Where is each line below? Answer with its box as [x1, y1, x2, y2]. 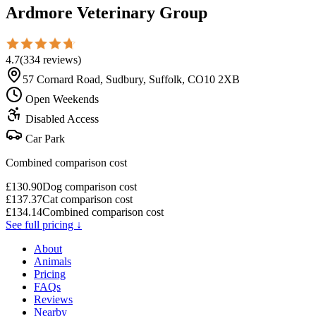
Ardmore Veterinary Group [6, 3, 207, 22]
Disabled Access [23, 112, 99, 125]
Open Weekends [23, 92, 99, 105]
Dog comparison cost [42, 180, 137, 193]
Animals [34, 255, 71, 267]
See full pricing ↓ [6, 218, 82, 231]
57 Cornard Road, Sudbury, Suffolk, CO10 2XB [23, 73, 240, 85]
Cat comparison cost [42, 193, 133, 205]
